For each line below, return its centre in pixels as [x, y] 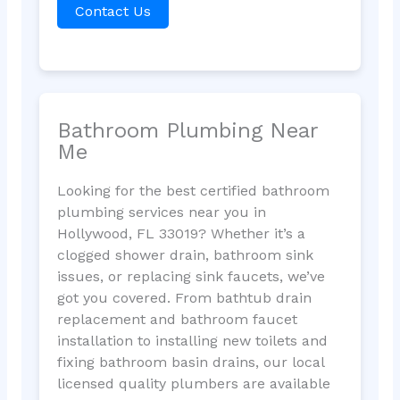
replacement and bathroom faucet [177, 320]
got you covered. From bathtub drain [184, 298]
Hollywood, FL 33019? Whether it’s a [181, 234]
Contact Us [112, 11]
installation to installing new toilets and [192, 341]
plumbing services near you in [161, 212]
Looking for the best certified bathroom [193, 191]
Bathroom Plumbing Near [187, 131]
